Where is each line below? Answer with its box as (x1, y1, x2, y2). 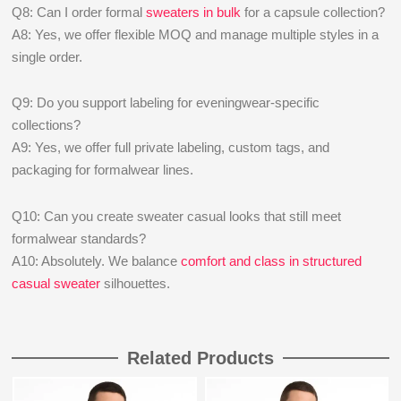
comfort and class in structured (181, 252, 363, 269)
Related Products (127, 348, 274, 368)
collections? (12, 117, 81, 133)
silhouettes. (100, 275, 171, 291)
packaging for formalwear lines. (12, 162, 194, 178)
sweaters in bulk (146, 4, 242, 20)
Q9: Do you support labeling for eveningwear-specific (12, 95, 320, 111)
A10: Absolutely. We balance (12, 252, 182, 269)
